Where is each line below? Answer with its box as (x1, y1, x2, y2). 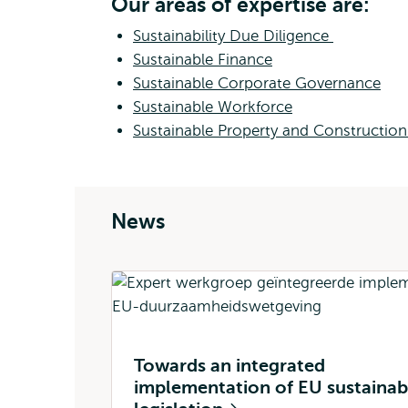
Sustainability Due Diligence (133, 27, 333, 45)
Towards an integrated (134, 355, 325, 376)
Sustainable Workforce (133, 98, 292, 116)
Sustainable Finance (133, 51, 272, 68)
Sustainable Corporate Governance (133, 75, 381, 92)
